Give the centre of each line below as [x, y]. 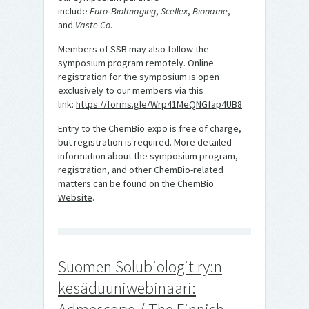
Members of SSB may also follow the [133, 49]
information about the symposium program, [148, 156]
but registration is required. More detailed [145, 142]
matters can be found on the [118, 183]
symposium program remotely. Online [136, 62]
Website [75, 197]
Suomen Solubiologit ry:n [140, 266]
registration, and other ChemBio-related [141, 169]
